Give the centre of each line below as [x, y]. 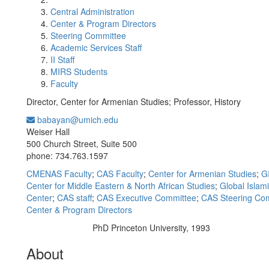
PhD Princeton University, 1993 [151, 228]
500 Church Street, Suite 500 [82, 144]
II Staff [62, 59]
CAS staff [74, 198]
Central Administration [92, 11]
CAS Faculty [120, 174]
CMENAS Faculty [59, 174]
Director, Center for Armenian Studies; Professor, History [134, 101]
